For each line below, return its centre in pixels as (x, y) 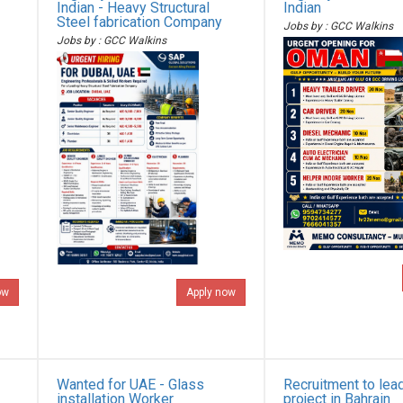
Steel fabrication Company (140, 22)
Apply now (210, 292)
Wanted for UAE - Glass (131, 385)
